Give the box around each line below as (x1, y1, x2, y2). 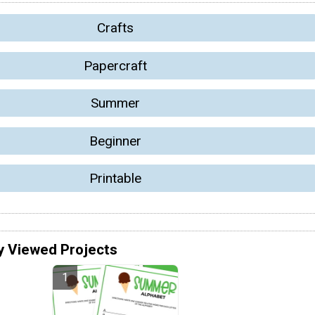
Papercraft (84, 57, 147, 74)
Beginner (89, 132, 141, 149)
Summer (91, 95, 140, 112)
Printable (89, 170, 141, 186)
